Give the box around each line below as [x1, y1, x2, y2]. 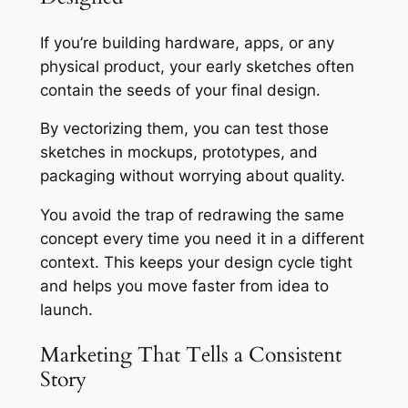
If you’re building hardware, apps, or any [39, 33, 334, 52]
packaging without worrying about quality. [39, 167, 345, 186]
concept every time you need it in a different [39, 229, 364, 249]
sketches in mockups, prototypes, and [39, 143, 318, 162]
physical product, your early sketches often [39, 56, 354, 76]
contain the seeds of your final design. [39, 80, 321, 99]
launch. [39, 301, 93, 320]
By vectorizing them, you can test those [39, 119, 329, 138]
